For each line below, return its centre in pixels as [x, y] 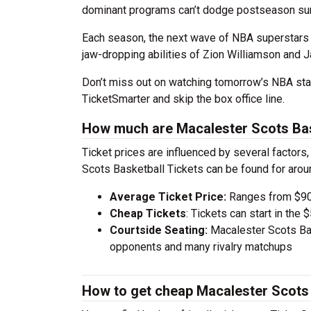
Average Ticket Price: [168, 197]
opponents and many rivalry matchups [201, 247]
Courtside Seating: [159, 230]
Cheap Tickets [148, 213]
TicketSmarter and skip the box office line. [183, 99]
